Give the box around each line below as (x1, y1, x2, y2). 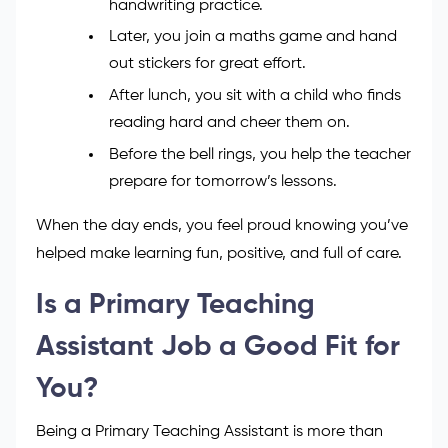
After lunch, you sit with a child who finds (108, 88, 401, 105)
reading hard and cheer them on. (108, 115, 350, 132)
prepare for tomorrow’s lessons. (108, 174, 337, 191)
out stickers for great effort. (108, 56, 306, 73)
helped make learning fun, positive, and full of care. (36, 246, 402, 263)
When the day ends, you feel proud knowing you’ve (36, 218, 408, 235)
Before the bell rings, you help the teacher (108, 147, 411, 164)
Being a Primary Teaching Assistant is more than (36, 424, 383, 441)
